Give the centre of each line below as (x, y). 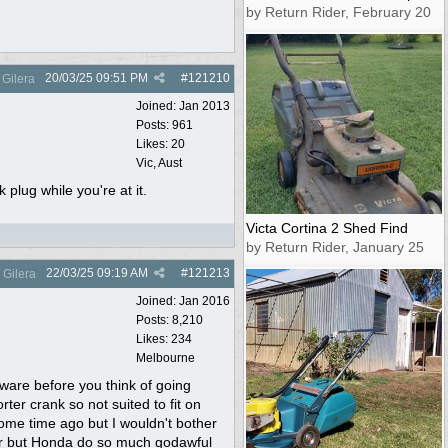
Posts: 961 (164, 124)
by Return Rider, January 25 (335, 246)
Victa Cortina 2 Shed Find (327, 227)
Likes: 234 (164, 338)
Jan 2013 (204, 105)
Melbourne (165, 357)
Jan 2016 (204, 300)
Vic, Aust (159, 162)
